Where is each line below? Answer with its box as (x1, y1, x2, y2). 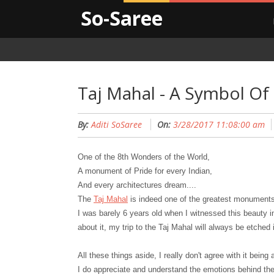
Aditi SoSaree (91, 119, 142, 130)
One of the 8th (78, 152, 131, 161)
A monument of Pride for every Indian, (78, 166, 212, 176)
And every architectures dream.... (78, 180, 196, 190)
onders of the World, (138, 152, 210, 161)
